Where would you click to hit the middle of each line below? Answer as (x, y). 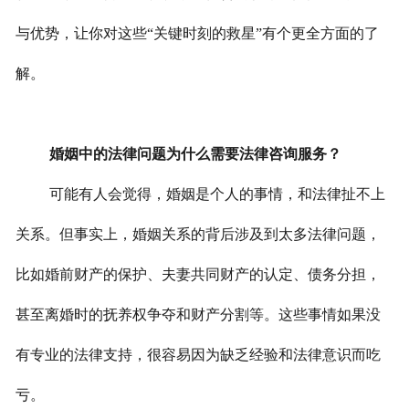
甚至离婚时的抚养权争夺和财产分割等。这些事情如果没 (198, 315)
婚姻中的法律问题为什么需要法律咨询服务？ (195, 154)
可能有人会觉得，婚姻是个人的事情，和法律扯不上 (217, 194)
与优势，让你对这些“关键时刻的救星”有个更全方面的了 (197, 34)
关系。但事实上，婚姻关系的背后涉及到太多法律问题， (198, 235)
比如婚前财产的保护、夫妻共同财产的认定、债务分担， (198, 275)
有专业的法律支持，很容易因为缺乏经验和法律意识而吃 (198, 355)
